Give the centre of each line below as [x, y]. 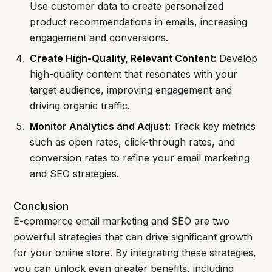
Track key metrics [214, 127]
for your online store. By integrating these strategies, [135, 253]
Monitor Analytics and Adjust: [101, 127]
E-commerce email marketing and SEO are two [122, 221]
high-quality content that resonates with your [133, 74]
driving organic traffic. [80, 106]
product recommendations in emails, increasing [138, 22]
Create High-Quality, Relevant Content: [123, 59]
